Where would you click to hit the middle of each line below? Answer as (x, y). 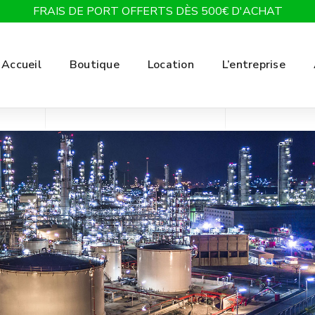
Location (171, 65)
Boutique (94, 65)
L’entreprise (253, 65)
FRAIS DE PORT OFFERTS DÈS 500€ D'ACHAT (157, 11)
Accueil (21, 65)
